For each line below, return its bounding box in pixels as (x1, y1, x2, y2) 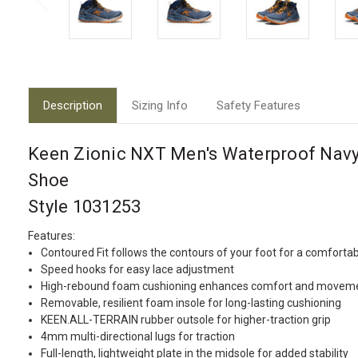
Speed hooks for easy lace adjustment (41, 263, 235, 276)
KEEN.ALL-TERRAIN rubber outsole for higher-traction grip (41, 313, 332, 327)
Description (42, 97, 102, 113)
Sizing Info (131, 97, 188, 113)
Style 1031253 (28, 196, 141, 217)
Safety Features (216, 97, 300, 113)
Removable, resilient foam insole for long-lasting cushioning (41, 296, 342, 310)
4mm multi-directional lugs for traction (41, 330, 236, 344)
